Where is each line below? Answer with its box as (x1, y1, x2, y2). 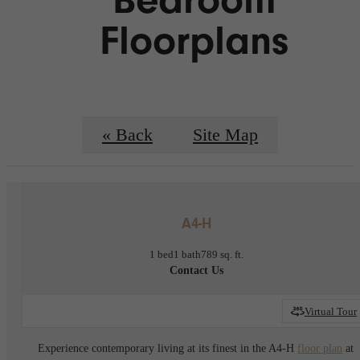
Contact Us (169, 264, 223, 277)
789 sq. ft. (200, 248, 243, 261)
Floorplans (100, 17, 288, 65)
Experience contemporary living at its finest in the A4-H (38, 341, 298, 354)
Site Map (193, 125, 258, 145)
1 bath (173, 248, 201, 261)
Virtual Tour (305, 305, 357, 317)
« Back (102, 125, 153, 145)
